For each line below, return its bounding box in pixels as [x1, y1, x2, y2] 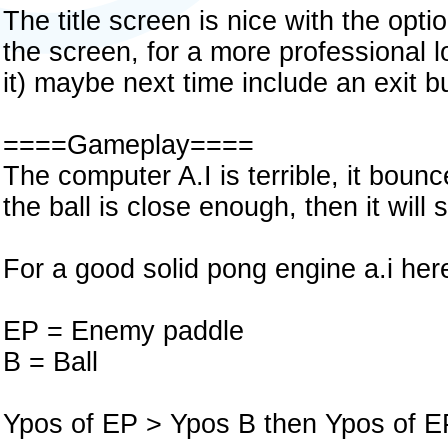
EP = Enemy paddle [3, 316, 244, 346]
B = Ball [3, 347, 98, 377]
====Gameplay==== [3, 130, 254, 160]
